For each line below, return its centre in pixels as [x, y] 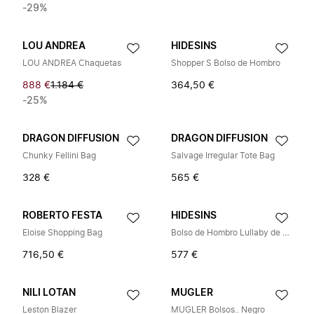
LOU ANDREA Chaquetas [72, 63]
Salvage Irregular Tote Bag [223, 156]
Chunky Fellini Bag [59, 156]
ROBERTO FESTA [62, 216]
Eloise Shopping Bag [62, 233]
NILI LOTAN [49, 293]
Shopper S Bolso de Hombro [226, 63]
